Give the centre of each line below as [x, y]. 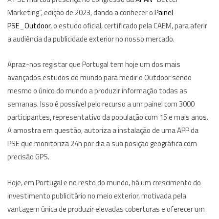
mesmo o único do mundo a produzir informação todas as [97, 91]
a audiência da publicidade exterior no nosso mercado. [91, 39]
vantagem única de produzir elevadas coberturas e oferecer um [106, 209]
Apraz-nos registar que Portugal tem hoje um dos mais [94, 65]
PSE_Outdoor [29, 25]
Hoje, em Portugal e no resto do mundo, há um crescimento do [104, 182]
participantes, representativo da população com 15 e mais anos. [108, 117]
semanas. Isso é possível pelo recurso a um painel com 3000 [101, 104]
